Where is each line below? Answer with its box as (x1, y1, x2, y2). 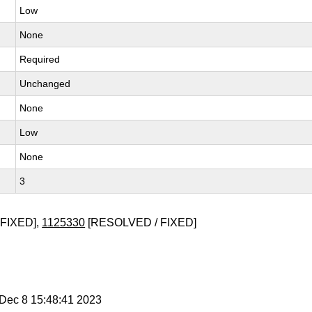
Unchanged (19, 78, 71, 89)
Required (19, 54, 61, 65)
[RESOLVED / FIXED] (85, 217, 197, 228)
